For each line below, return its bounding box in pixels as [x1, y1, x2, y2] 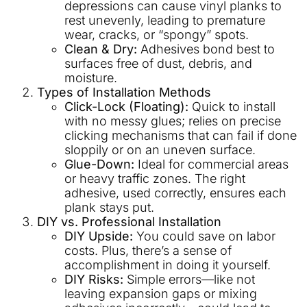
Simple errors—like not [123, 271, 255, 286]
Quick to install [188, 99, 275, 114]
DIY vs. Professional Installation [37, 214, 221, 229]
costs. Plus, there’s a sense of [64, 243, 232, 258]
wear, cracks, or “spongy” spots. [64, 27, 249, 42]
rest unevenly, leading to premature [64, 12, 265, 27]
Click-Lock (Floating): [64, 99, 188, 114]
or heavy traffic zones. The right [64, 171, 245, 186]
